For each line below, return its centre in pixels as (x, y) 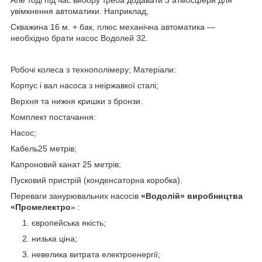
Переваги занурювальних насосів (76, 196)
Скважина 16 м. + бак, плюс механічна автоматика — (113, 27)
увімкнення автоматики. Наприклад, (80, 11)
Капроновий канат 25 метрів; (66, 164)
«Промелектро (41, 207)
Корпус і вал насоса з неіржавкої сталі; (85, 85)
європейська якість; (69, 223)
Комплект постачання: (53, 117)
